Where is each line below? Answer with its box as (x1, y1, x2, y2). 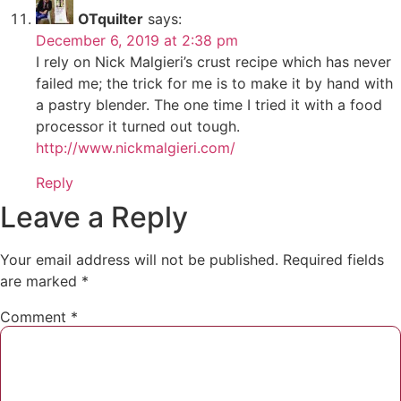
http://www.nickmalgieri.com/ (36, 139, 235, 158)
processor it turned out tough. (36, 117, 240, 136)
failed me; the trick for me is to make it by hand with (36, 74, 393, 93)
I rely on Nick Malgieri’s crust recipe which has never (36, 53, 391, 72)
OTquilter (78, 10, 143, 29)
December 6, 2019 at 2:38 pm (36, 31, 238, 50)
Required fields (283, 250, 384, 269)
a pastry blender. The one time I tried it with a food (36, 96, 382, 115)
